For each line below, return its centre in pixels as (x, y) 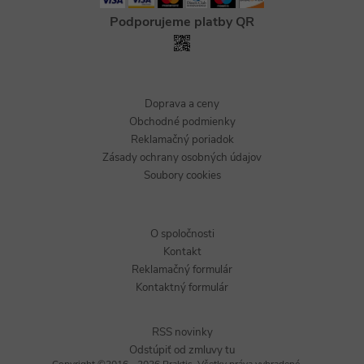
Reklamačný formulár (182, 270)
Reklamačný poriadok (182, 140)
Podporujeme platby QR (182, 22)
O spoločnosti (182, 234)
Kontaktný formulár (182, 288)
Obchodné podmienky (182, 122)
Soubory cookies (182, 175)
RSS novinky (182, 332)
